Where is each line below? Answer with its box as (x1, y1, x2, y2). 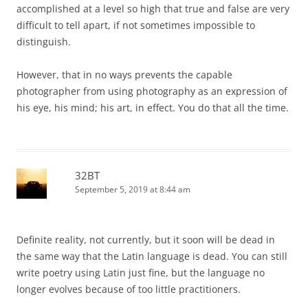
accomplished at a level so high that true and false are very (16, 2, 289, 16)
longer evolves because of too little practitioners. (16, 283, 241, 296)
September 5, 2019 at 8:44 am (75, 184, 190, 196)
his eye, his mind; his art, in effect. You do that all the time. (16, 101, 289, 115)
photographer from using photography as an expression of (16, 85, 287, 98)
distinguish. (16, 35, 71, 49)
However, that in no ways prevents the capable (16, 68, 232, 82)
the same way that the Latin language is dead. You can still (16, 250, 287, 263)
